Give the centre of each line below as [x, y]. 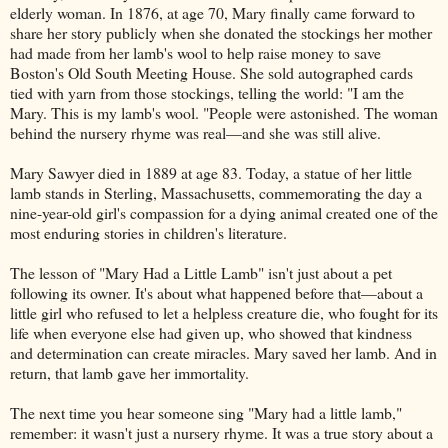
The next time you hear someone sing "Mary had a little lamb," [206, 412]
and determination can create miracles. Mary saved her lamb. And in [223, 352]
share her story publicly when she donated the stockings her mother [221, 32]
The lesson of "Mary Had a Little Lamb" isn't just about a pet [201, 272]
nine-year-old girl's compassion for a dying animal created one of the [224, 212]
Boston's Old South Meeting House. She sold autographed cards [211, 72]
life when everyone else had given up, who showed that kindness [211, 332]
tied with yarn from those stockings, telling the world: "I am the [207, 92]
